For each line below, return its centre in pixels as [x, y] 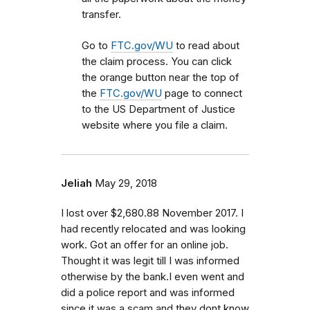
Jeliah [76, 184]
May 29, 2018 [126, 184]
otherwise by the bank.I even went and [153, 277]
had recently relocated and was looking [153, 229]
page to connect [202, 94]
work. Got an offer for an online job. [145, 245]
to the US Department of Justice [158, 110]
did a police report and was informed [148, 293]
